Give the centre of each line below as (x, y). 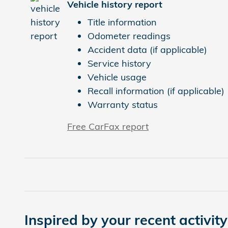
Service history (119, 64)
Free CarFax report (108, 127)
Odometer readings (129, 36)
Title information (122, 22)
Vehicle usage (117, 77)
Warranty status (123, 105)
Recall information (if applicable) (156, 91)
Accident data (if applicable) (147, 50)
